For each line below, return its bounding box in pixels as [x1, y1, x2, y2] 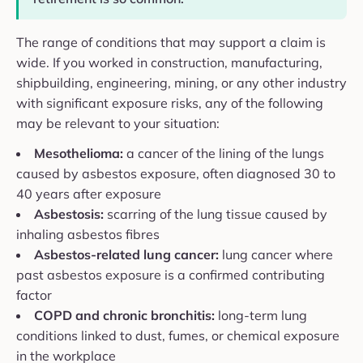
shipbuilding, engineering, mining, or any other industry [16, 75, 347, 92]
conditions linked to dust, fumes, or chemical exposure [16, 327, 340, 344]
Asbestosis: [34, 206, 104, 223]
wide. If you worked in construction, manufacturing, [16, 54, 322, 71]
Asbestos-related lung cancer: [34, 246, 219, 263]
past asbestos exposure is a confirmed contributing [16, 267, 325, 284]
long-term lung [215, 307, 307, 324]
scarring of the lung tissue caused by [104, 206, 327, 223]
